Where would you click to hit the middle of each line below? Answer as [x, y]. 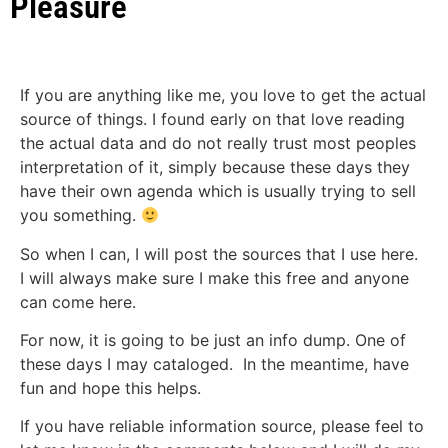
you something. [80, 215]
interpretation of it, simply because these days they [215, 167]
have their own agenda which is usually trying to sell [218, 191]
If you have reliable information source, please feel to [222, 426]
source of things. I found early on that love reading [212, 119]
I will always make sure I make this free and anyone [214, 277]
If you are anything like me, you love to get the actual [223, 95]
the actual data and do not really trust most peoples [218, 143]
